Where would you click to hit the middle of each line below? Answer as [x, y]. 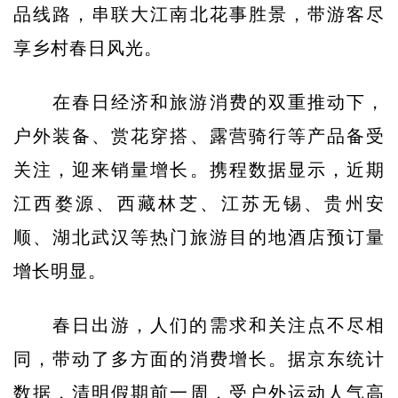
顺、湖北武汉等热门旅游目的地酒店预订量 [199, 237]
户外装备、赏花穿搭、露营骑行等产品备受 [199, 136]
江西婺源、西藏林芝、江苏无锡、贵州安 [199, 203]
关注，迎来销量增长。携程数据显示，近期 [199, 170]
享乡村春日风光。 [88, 48]
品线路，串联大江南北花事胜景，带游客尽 [199, 14]
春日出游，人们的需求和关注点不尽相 [215, 325]
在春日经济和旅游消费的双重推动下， [215, 102]
